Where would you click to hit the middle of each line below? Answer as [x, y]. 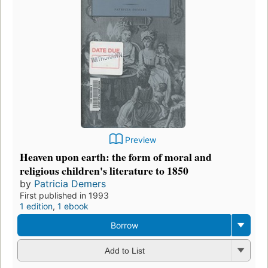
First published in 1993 [64, 195]
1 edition [36, 206]
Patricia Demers [70, 183]
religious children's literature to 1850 [104, 170]
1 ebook [73, 206]
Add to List [124, 251]
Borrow [124, 225]
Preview [141, 139]
